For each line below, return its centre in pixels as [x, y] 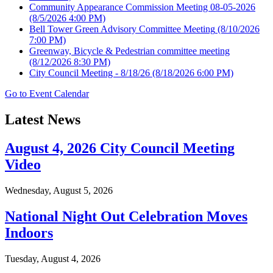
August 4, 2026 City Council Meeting [120, 148]
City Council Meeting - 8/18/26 [90, 73]
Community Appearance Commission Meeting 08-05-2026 [142, 7]
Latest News [43, 120]
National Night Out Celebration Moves [126, 217]
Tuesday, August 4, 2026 [53, 258]
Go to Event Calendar [47, 94]
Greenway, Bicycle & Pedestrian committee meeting [129, 51]
